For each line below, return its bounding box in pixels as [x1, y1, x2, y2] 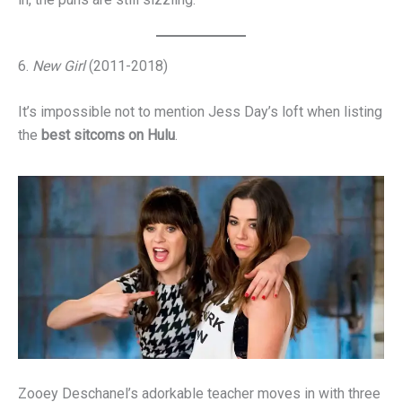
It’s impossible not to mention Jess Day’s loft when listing [18, 103, 382, 121]
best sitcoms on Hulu [41, 127, 175, 144]
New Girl [32, 57, 85, 74]
